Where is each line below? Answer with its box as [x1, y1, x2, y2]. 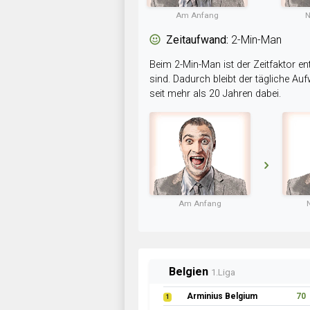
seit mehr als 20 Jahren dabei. [149, 88, 281, 100]
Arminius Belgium [187, 291, 257, 301]
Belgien [169, 265, 211, 278]
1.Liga [211, 267, 235, 277]
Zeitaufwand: [166, 33, 228, 46]
